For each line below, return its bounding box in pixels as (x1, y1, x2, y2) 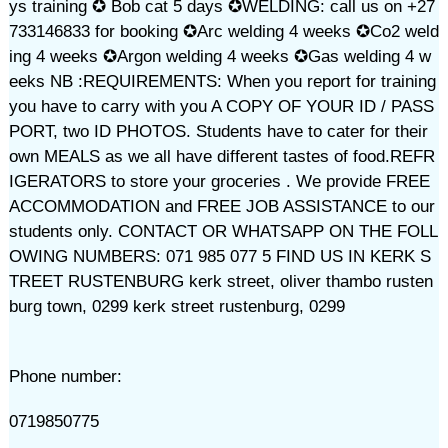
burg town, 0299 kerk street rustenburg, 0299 (8, 297, 345, 316)
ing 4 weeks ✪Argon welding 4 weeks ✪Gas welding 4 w (8, 47, 431, 66)
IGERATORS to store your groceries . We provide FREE (8, 172, 430, 191)
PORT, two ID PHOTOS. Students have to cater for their (8, 122, 428, 141)
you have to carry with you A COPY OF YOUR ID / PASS (8, 97, 434, 116)
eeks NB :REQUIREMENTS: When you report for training (8, 72, 436, 91)
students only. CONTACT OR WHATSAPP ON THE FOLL (8, 222, 438, 241)
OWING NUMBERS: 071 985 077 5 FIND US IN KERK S (8, 247, 431, 266)
